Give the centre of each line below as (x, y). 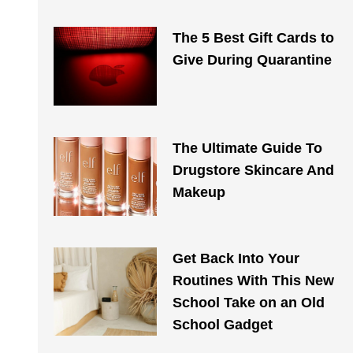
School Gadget (222, 325)
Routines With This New (253, 281)
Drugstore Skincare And (253, 170)
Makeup (199, 192)
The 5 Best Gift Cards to (253, 38)
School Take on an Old (248, 303)
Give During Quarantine (252, 60)
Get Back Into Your (236, 258)
